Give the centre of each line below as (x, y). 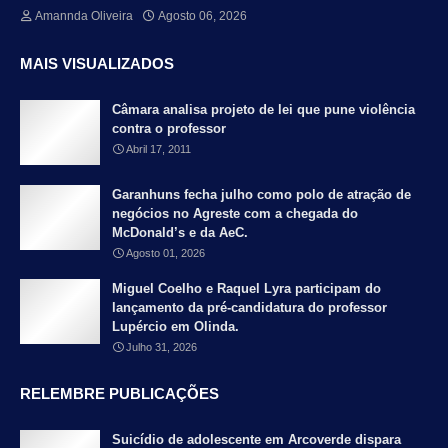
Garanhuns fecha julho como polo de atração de (261, 195)
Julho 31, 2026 (161, 347)
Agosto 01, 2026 (165, 253)
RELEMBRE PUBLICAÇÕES (119, 394)
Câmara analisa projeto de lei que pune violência (263, 110)
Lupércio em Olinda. (175, 327)
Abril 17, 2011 (158, 149)
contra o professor (169, 129)
